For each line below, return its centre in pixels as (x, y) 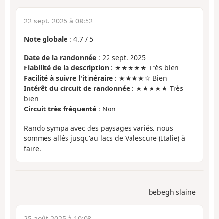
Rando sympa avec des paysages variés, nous (99, 128)
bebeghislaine (172, 192)
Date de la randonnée (60, 58)
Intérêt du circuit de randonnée (77, 88)
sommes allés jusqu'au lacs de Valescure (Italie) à (105, 138)
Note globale (46, 39)
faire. (33, 148)
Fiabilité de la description (66, 68)
